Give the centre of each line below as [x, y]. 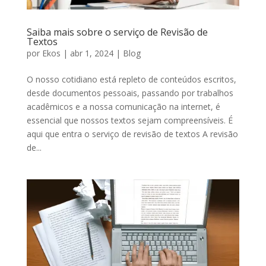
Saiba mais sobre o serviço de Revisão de [117, 32]
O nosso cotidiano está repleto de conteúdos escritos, [131, 79]
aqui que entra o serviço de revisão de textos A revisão [132, 134]
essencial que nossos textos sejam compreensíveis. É [129, 120]
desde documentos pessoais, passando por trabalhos [130, 93]
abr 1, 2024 [91, 53]
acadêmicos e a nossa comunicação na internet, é [123, 106]
